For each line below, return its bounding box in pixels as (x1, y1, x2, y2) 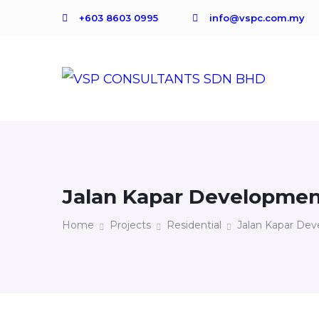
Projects (110, 219, 151, 231)
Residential (167, 219, 221, 231)
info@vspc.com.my (209, 12, 305, 23)
